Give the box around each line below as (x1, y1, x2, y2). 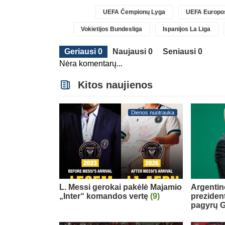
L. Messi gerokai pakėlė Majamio (59, 182, 182, 191)
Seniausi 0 (163, 47, 202, 56)
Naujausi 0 (113, 47, 153, 56)
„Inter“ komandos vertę (59, 191, 150, 200)
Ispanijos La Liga (163, 25, 211, 33)
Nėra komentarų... (59, 59, 123, 68)
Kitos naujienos (75, 79, 153, 90)
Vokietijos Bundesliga (81, 25, 143, 33)
